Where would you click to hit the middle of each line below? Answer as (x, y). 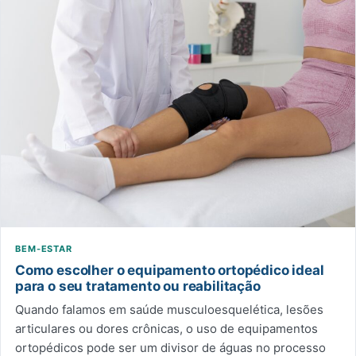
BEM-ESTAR (44, 248)
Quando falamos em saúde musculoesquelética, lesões (169, 309)
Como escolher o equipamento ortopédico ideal (170, 270)
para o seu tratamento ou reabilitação (138, 286)
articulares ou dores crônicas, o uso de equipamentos (166, 328)
